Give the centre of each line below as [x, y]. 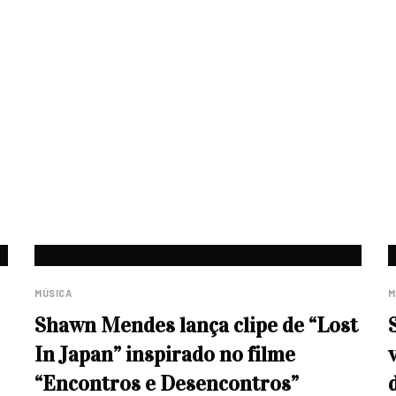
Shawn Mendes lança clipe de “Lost [196, 325]
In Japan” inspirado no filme [165, 354]
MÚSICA [53, 293]
